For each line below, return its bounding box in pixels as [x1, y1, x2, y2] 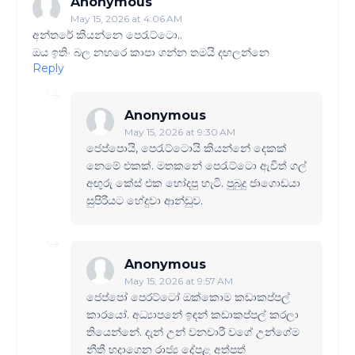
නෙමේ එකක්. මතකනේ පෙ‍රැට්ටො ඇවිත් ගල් [86, 158, 307, 173]
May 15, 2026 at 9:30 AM [124, 125, 235, 138]
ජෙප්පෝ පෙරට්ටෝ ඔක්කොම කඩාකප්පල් [86, 289, 290, 304]
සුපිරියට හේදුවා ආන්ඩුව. [86, 193, 203, 208]
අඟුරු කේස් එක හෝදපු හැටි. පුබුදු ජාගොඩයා [86, 175, 300, 190]
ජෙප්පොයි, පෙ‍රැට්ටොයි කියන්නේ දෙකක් [86, 140, 287, 155]
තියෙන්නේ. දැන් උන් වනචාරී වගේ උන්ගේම [86, 324, 300, 339]
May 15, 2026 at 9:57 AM [124, 274, 233, 287]
